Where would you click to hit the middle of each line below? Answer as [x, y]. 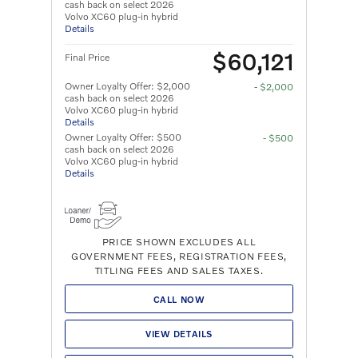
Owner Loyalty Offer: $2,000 [127, 86]
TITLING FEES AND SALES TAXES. [179, 271]
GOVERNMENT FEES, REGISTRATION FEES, [179, 257]
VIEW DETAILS [179, 334]
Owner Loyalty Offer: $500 [123, 137]
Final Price [87, 58]
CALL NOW [179, 299]
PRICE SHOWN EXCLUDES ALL [179, 242]
